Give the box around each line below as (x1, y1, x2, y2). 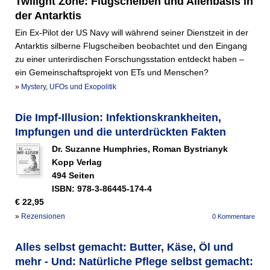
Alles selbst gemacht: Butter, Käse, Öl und (15, 241, 233, 254)
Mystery (21, 83, 46, 92)
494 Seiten (52, 171, 95, 181)
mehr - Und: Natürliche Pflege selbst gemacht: (15, 256, 253, 268)
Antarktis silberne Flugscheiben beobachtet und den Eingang (15, 41, 247, 51)
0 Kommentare (212, 213, 255, 221)
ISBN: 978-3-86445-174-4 (52, 184, 152, 194)
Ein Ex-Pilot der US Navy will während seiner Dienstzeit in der (15, 28, 248, 38)
